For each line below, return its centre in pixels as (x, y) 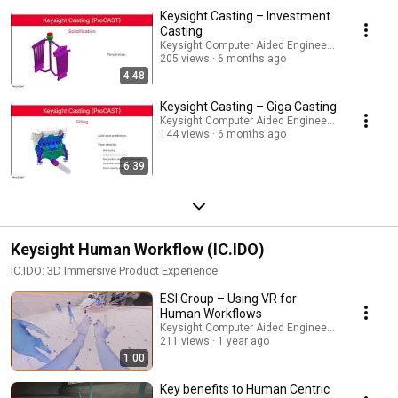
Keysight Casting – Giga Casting (248, 106)
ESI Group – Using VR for (228, 298)
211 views (185, 341)
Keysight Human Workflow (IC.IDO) (138, 249)
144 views (185, 134)
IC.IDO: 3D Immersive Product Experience (114, 270)
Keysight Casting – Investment (245, 16)
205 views (185, 58)
